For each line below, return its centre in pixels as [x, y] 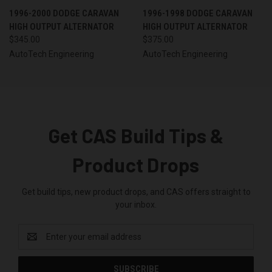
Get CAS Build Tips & [136, 136]
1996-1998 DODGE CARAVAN [197, 14]
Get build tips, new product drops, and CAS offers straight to [136, 192]
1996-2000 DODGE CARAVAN [64, 14]
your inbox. [136, 205]
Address [34, 243]
